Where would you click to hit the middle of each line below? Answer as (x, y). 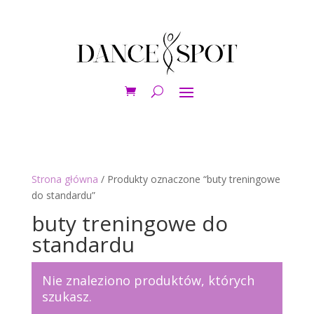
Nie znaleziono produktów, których (148, 281)
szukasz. (67, 297)
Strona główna (64, 179)
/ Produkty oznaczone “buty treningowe (189, 179)
